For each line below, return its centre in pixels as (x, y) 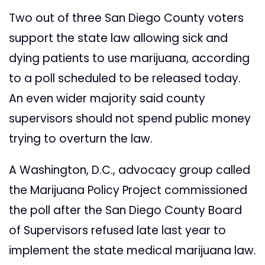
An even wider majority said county (107, 99)
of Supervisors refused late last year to (117, 231)
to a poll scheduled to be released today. (125, 79)
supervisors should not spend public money (130, 119)
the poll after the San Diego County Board (125, 211)
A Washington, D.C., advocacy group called (130, 170)
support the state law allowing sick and (118, 38)
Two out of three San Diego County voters (126, 18)
